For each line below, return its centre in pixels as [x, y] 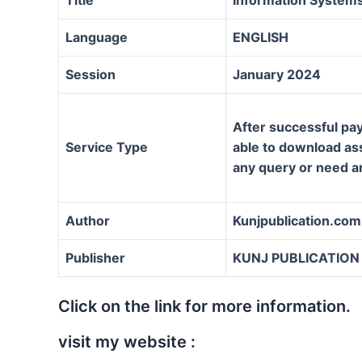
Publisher [95, 257]
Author [88, 220]
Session [90, 74]
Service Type [107, 147]
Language [97, 37]
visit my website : [127, 341]
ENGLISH [261, 37]
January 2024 [278, 74]
